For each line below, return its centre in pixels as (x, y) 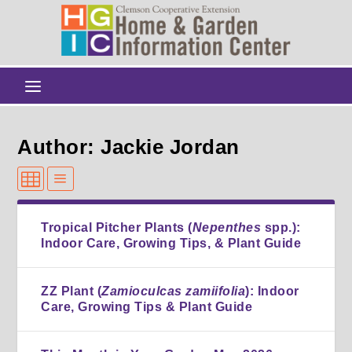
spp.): (281, 227)
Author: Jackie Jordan (128, 147)
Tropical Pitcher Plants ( (117, 227)
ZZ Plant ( (71, 291)
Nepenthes (227, 227)
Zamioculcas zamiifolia (174, 291)
